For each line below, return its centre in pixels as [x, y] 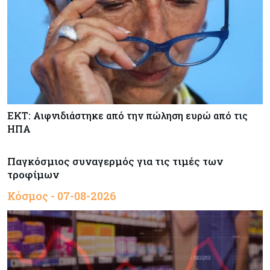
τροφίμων [33, 175]
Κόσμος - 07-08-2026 [62, 196]
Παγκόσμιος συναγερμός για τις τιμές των [115, 162]
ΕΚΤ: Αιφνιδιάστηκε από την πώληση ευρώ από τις [127, 116]
